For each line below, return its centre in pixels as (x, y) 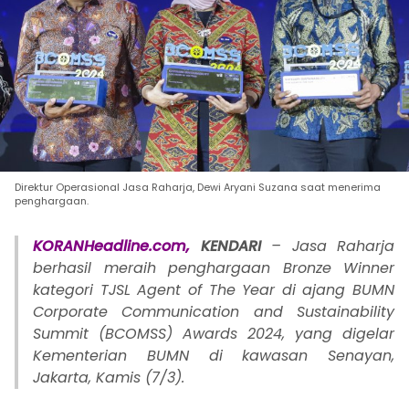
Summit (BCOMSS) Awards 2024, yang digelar (214, 334)
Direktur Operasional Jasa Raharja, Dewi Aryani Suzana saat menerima (198, 188)
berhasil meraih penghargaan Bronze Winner (214, 268)
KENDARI (231, 246)
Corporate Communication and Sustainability (214, 312)
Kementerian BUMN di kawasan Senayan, (214, 356)
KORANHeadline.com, (111, 246)
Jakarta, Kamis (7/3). (109, 378)
